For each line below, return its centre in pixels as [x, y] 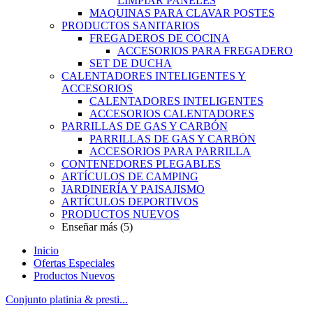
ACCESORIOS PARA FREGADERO [205, 51]
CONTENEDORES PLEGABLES [141, 164]
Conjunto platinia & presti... [67, 299]
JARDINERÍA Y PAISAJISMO [133, 189]
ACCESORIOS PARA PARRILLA [170, 151]
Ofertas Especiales [74, 263]
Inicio [46, 250]
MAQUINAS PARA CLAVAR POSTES [182, 13]
